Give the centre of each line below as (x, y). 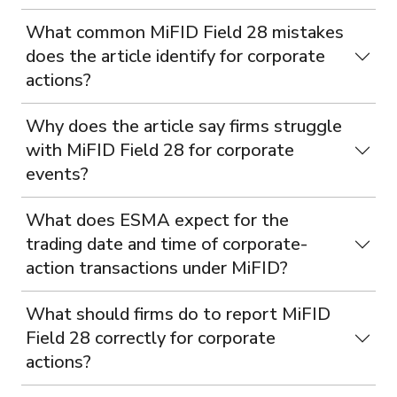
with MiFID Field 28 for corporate (160, 150)
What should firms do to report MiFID (178, 314)
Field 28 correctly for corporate (151, 338)
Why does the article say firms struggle (184, 126)
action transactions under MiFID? (157, 268)
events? (57, 174)
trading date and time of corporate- (167, 244)
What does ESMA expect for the (157, 220)
